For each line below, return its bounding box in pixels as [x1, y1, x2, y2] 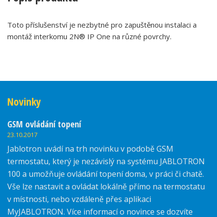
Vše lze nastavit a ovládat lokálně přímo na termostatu [7, 181, 205, 192]
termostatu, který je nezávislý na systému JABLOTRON [7, 156, 205, 167]
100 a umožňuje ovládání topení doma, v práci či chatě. [7, 169, 204, 180]
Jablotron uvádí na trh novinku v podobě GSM [7, 143, 173, 155]
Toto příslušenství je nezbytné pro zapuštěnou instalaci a [7, 20, 197, 30]
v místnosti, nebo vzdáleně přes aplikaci [7, 194, 151, 205]
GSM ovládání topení [7, 118, 81, 130]
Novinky [7, 94, 41, 109]
